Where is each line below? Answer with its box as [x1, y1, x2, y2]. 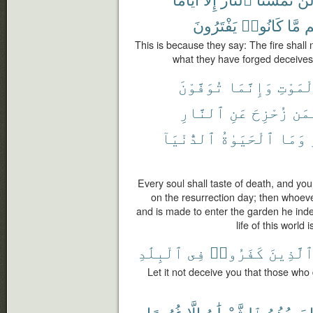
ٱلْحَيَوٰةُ [220, 126, 275, 148]
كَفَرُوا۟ [210, 241, 264, 263]
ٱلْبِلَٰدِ [138, 241, 183, 263]
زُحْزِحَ [252, 101, 288, 122]
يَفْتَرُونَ [193, 14, 237, 36]
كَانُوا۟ [241, 14, 283, 36]
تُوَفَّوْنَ [178, 75, 224, 96]
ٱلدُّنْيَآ [161, 126, 216, 148]
